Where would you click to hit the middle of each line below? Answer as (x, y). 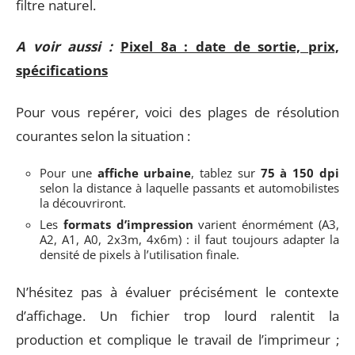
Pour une (69, 173)
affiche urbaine (144, 173)
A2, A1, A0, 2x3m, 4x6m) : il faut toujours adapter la (189, 239)
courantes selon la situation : (103, 136)
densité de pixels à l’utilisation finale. (139, 254)
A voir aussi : (65, 46)
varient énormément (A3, (266, 224)
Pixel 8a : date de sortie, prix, (230, 46)
